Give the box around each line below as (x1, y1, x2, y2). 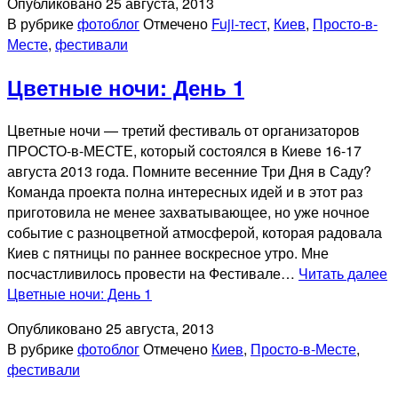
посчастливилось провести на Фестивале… (7, 262, 298, 283)
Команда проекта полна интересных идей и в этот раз (7, 180, 362, 202)
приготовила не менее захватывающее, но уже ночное (7, 201, 370, 222)
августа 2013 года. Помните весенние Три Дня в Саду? (7, 160, 371, 181)
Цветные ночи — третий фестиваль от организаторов (7, 119, 360, 140)
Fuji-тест (211, 12, 267, 34)
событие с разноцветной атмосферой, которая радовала (7, 221, 382, 243)
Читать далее (298, 262, 387, 283)
